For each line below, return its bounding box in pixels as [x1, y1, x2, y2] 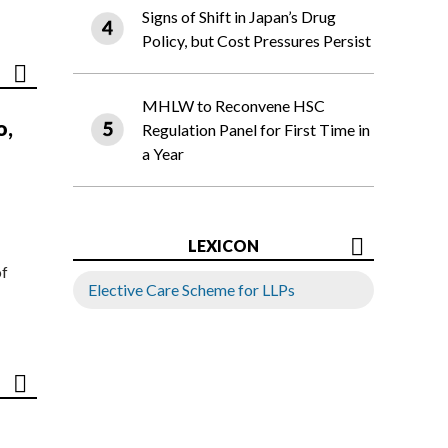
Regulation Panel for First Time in [142, 120, 370, 140]
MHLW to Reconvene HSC [142, 96, 325, 116]
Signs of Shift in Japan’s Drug [142, 7, 336, 27]
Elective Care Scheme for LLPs [88, 280, 295, 300]
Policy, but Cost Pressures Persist [142, 31, 371, 51]
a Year [142, 144, 184, 164]
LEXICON [188, 236, 259, 256]
